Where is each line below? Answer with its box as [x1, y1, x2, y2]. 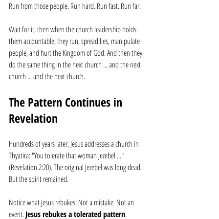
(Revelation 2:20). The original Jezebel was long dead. [9, 162, 143, 173]
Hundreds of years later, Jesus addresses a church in [9, 138, 140, 149]
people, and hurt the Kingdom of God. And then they [9, 47, 144, 58]
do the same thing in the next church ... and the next [9, 59, 142, 70]
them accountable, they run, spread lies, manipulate [9, 36, 141, 46]
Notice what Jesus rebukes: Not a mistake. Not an [9, 197, 135, 208]
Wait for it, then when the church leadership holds [9, 24, 138, 35]
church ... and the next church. [9, 71, 85, 82]
